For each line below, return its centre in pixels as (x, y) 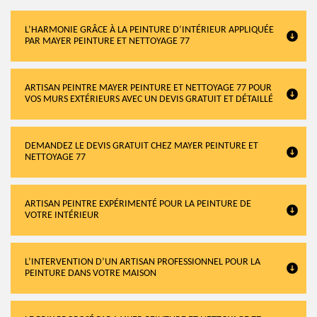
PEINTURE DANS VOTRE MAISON (91, 273)
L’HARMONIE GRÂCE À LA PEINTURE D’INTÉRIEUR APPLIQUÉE (149, 30)
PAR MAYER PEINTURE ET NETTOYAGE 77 (107, 41)
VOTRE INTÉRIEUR (62, 215)
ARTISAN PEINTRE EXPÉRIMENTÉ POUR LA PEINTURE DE (138, 204)
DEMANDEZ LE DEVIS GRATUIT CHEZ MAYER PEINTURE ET (142, 146)
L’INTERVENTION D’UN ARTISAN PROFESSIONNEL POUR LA (143, 262)
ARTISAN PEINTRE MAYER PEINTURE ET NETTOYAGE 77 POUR (148, 88)
